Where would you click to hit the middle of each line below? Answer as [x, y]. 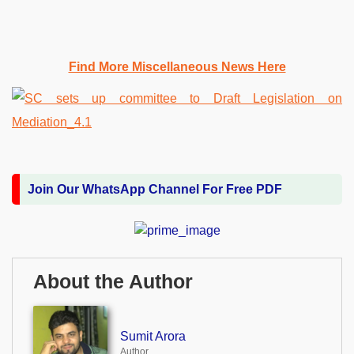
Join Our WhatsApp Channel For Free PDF [155, 189]
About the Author [113, 281]
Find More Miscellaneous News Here [177, 66]
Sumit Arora [153, 336]
